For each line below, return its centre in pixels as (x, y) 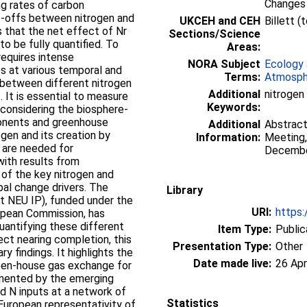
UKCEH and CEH (220, 21)
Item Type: (245, 229)
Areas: (244, 47)
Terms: (242, 77)
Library (185, 190)
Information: (228, 137)
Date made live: (232, 263)
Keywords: (234, 107)
